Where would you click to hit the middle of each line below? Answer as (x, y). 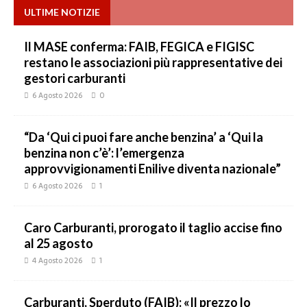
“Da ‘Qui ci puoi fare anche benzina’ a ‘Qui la (144, 137)
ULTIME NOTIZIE (62, 12)
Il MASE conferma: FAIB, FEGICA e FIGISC (139, 47)
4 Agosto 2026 (57, 260)
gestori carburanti (75, 78)
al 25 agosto (59, 243)
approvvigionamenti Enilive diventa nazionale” (152, 169)
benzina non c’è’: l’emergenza (104, 153)
